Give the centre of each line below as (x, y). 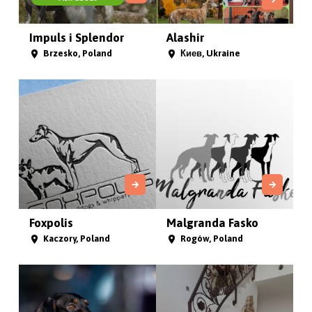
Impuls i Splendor (77, 37)
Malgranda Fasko (212, 223)
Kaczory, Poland (77, 239)
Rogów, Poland (211, 239)
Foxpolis (52, 223)
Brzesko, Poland (78, 53)
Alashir (185, 37)
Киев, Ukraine (210, 53)
